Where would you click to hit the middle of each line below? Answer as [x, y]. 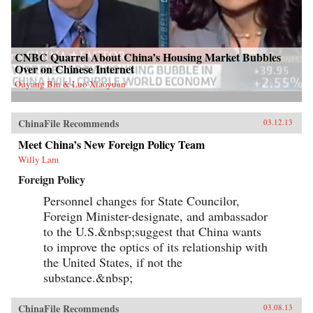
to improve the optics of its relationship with [155, 247]
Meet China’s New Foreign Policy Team [111, 145]
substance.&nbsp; [88, 278]
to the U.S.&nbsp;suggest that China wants [152, 232]
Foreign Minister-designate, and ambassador [155, 216]
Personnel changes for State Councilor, [141, 201]
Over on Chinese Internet [74, 69]
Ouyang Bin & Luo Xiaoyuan [70, 84]
